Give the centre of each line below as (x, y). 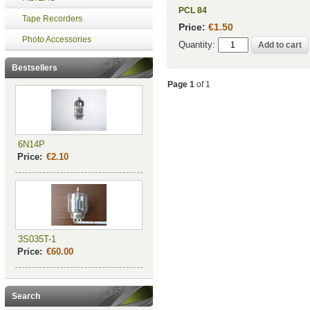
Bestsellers (34, 68)
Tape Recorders (52, 19)
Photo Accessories (56, 39)
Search (26, 296)
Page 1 (181, 84)
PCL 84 (192, 10)
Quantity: (197, 45)
